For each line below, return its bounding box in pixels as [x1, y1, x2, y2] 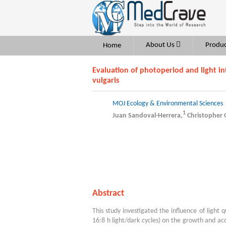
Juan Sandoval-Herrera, [112, 111, 183, 120]
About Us [146, 41, 176, 49]
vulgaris [92, 77, 119, 85]
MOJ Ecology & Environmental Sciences [112, 100, 223, 107]
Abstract [92, 188, 124, 198]
